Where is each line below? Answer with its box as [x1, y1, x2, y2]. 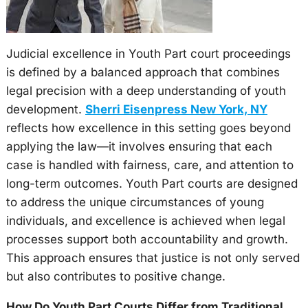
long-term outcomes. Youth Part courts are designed [5, 177, 298, 190]
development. [5, 102, 85, 116]
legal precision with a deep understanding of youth [5, 84, 286, 98]
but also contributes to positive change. [5, 269, 225, 283]
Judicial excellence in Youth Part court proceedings [5, 47, 291, 60]
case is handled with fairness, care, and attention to [5, 158, 294, 172]
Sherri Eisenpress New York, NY [85, 102, 267, 116]
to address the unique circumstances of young [5, 195, 264, 209]
